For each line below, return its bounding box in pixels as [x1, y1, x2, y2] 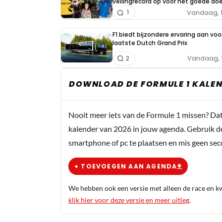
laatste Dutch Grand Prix [112, 39, 187, 48]
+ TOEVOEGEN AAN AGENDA [74, 162, 177, 170]
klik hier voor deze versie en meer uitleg [68, 196, 189, 204]
